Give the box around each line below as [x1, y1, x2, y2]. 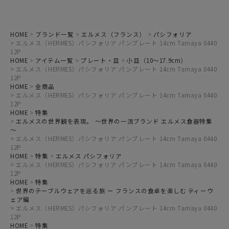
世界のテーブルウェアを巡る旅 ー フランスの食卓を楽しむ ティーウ [16, 187, 214, 195]
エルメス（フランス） [81, 30, 146, 38]
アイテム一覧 [35, 56, 74, 64]
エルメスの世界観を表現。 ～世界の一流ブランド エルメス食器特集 [16, 117, 213, 125]
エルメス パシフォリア [55, 152, 122, 160]
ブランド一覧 [35, 30, 74, 38]
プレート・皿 [81, 56, 120, 64]
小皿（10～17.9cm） [127, 56, 187, 64]
